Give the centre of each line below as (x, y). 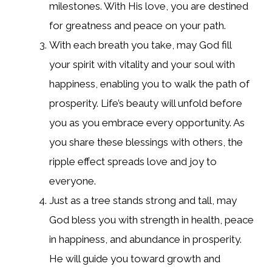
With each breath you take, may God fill (140, 45)
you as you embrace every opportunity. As (147, 123)
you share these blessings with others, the (146, 142)
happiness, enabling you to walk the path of (149, 84)
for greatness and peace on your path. (138, 26)
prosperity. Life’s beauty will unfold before (146, 104)
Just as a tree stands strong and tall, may (143, 201)
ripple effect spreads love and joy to (133, 162)
